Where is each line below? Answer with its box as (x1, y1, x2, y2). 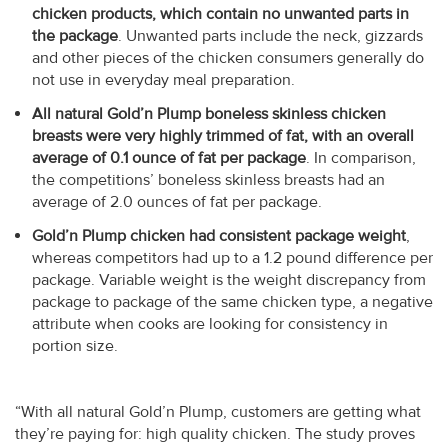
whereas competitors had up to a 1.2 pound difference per (32, 247, 433, 268)
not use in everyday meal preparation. (32, 69, 295, 90)
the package (32, 25, 118, 46)
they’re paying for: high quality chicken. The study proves (15, 423, 415, 444)
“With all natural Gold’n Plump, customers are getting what (15, 401, 421, 422)
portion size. (32, 335, 118, 356)
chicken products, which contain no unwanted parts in (32, 3, 409, 24)
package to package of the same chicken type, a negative (32, 291, 433, 312)
